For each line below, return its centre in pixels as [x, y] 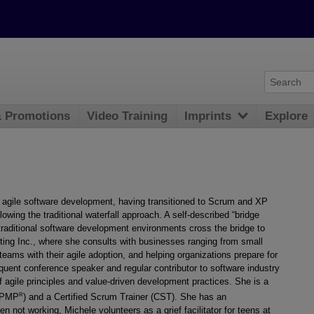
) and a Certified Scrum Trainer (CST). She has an [125, 297]
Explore [287, 116]
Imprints [208, 116]
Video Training [128, 116]
